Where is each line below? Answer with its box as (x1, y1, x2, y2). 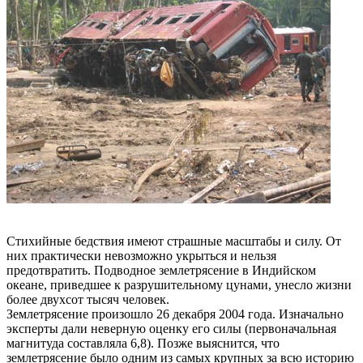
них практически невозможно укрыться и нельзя (6, 248, 276, 263)
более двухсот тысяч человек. (6, 292, 169, 306)
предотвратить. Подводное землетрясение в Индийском (6, 263, 316, 277)
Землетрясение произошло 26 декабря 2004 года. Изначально (6, 306, 344, 321)
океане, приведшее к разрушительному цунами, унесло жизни (6, 277, 352, 292)
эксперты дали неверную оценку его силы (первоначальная (6, 321, 336, 335)
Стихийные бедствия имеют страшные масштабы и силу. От (6, 233, 341, 248)
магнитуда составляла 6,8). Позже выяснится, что (6, 335, 280, 350)
